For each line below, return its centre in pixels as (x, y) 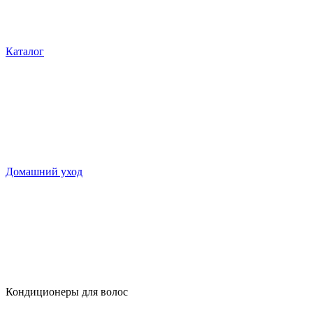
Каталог (25, 51)
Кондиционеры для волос (67, 292)
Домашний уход (44, 172)
